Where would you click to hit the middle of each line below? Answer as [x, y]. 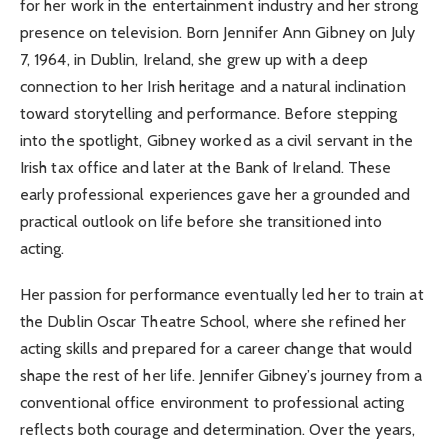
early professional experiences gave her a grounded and [215, 194]
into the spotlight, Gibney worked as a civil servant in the [216, 140]
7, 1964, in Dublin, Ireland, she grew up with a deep [194, 59]
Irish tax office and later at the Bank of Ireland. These [206, 167]
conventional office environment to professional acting [212, 402]
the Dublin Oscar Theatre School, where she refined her [213, 321]
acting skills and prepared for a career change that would [216, 348]
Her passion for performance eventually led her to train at [222, 294]
